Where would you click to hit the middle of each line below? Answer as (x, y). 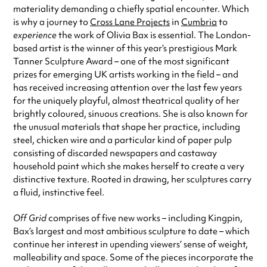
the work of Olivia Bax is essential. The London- (154, 35)
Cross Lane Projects (130, 22)
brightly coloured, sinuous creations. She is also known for (131, 114)
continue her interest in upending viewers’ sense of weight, (131, 245)
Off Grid (31, 218)
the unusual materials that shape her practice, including (127, 127)
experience (35, 35)
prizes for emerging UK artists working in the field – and (126, 75)
